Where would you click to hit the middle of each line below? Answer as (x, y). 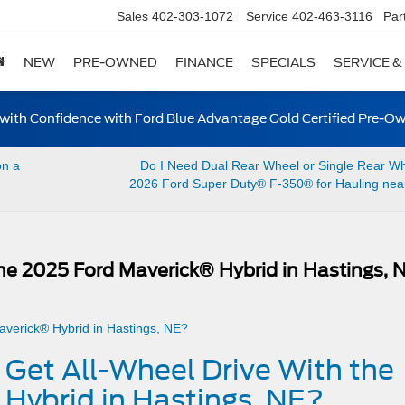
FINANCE (204, 63)
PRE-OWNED (115, 63)
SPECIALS (283, 63)
